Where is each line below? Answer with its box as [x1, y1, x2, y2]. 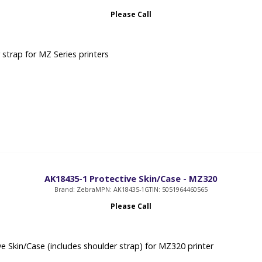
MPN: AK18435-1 [95, 185, 144, 194]
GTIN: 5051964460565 [144, 185, 208, 194]
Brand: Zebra [54, 185, 95, 194]
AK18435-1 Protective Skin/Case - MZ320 [44, 173, 218, 185]
